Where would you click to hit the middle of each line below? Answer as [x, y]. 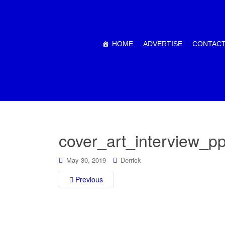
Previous [88, 179]
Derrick [131, 160]
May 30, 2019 [86, 160]
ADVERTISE [163, 44]
